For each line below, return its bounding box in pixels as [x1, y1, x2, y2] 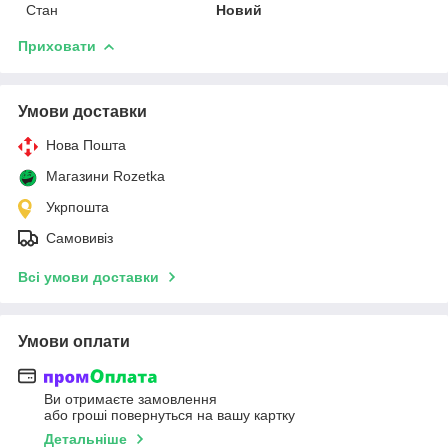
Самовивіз [46, 229, 113, 246]
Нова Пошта [46, 136, 126, 153]
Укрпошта [46, 198, 109, 215]
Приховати [18, 37, 96, 54]
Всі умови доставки [18, 268, 159, 285]
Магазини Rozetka [46, 167, 165, 184]
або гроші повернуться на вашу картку [44, 407, 295, 424]
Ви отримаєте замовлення [44, 391, 217, 408]
